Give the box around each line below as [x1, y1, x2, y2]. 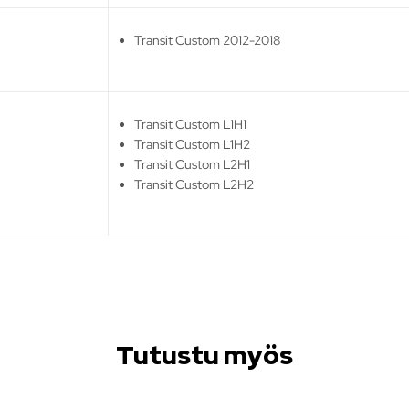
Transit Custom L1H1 [134, 115, 247, 132]
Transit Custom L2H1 [134, 155, 251, 173]
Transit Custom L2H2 [134, 175, 255, 193]
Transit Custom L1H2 [134, 135, 251, 152]
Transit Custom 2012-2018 [134, 31, 281, 48]
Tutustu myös [116, 337, 293, 372]
